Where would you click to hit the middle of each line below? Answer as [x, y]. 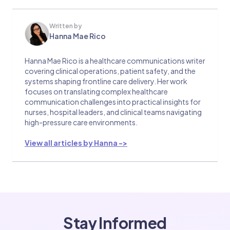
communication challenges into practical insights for [113, 102]
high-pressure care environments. [81, 122]
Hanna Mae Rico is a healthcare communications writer [115, 61]
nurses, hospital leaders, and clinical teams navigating [113, 112]
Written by [65, 26]
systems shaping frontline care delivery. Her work [106, 81]
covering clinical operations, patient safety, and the [110, 71]
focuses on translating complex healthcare [96, 92]
